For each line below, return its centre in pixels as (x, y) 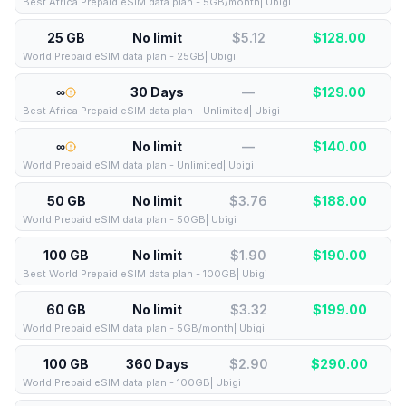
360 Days (158, 364)
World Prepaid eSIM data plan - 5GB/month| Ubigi (144, 328)
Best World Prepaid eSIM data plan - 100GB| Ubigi (145, 274)
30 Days (158, 92)
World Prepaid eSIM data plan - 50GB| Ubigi (130, 219)
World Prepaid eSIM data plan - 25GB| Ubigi (129, 56)
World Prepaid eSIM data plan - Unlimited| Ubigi (138, 165)
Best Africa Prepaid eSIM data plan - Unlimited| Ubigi (151, 111)
